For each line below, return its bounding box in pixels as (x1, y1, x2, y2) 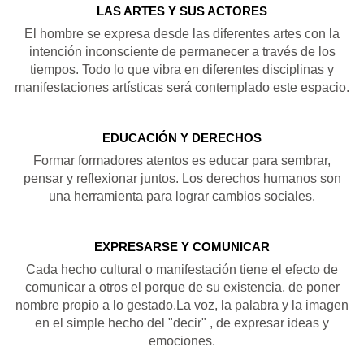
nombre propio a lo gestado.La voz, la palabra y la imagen (15, 298, 349, 312)
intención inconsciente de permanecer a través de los (28, 45, 336, 58)
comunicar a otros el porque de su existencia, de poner (24, 280, 340, 294)
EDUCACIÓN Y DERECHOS (102, 131, 262, 145)
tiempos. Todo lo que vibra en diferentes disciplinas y (30, 63, 334, 76)
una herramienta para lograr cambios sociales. (49, 189, 315, 203)
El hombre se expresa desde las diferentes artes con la (24, 27, 340, 41)
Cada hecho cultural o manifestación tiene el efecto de (26, 262, 338, 276)
